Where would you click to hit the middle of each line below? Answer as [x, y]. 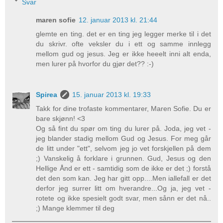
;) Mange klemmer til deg [75, 208]
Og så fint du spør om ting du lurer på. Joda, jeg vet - [123, 128]
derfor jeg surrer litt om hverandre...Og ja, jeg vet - [123, 188]
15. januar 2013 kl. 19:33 [112, 94]
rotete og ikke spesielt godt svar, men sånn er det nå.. [123, 198]
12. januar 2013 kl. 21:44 [118, 20]
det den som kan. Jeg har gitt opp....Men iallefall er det [123, 178]
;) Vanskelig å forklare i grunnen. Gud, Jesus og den [123, 158]
